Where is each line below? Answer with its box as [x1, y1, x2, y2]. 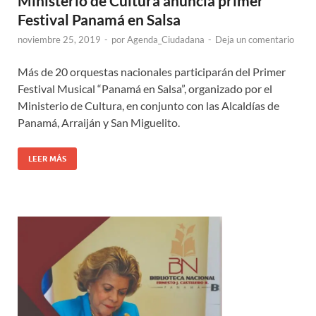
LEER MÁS [28, 153, 66, 164]
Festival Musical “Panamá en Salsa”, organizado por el [18, 81, 272, 95]
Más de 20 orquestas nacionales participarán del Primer [18, 64, 286, 78]
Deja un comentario [215, 33, 294, 45]
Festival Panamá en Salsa [18, 10, 181, 28]
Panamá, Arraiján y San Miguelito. [18, 115, 180, 129]
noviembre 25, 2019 [18, 33, 101, 45]
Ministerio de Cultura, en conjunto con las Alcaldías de [18, 98, 279, 112]
